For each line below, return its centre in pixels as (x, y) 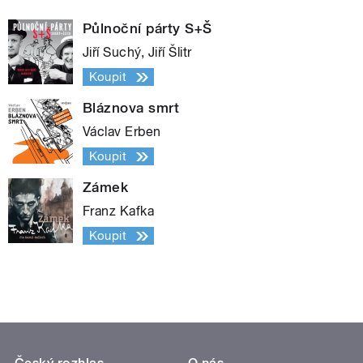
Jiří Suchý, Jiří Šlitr (137, 53)
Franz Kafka (119, 211)
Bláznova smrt (131, 108)
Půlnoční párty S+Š (147, 29)
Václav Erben (122, 132)
